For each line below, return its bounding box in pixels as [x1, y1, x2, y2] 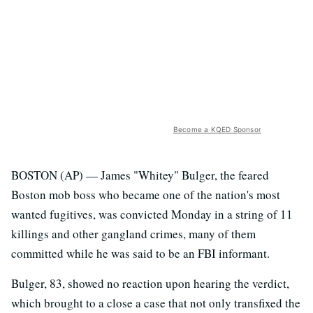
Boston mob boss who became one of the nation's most [11, 186, 280, 203]
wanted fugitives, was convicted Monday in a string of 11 [11, 205, 293, 222]
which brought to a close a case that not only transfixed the [11, 294, 300, 311]
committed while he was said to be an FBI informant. [11, 245, 270, 261]
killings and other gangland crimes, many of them [11, 225, 256, 242]
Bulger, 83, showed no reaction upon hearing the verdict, [11, 275, 289, 291]
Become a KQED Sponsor [173, 124, 261, 133]
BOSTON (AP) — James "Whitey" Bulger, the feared [11, 166, 269, 183]
